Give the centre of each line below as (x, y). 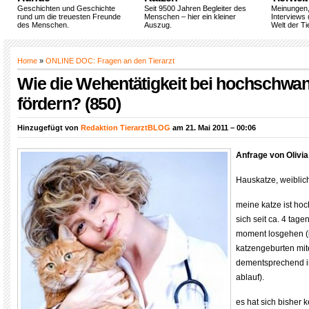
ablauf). (250, 277)
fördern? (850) (69, 103)
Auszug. (158, 25)
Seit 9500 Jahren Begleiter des (195, 8)
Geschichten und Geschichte (66, 8)
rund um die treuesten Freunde (69, 17)
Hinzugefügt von (49, 128)
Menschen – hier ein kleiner (190, 17)
